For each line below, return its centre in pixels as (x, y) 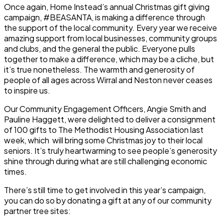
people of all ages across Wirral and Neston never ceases (108, 80)
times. (15, 171)
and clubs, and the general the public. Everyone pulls (100, 49)
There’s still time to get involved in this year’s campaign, (105, 190)
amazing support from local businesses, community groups (111, 38)
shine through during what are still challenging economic (106, 161)
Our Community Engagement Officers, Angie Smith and (105, 109)
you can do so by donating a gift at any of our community (108, 200)
